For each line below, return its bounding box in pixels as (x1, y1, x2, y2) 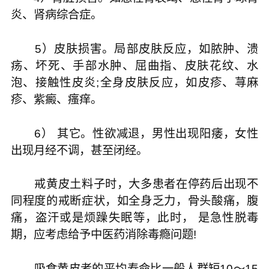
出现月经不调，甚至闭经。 (10, 144, 148, 157)
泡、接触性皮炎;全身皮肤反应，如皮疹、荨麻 (10, 76, 259, 89)
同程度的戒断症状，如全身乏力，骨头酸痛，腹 (10, 195, 259, 208)
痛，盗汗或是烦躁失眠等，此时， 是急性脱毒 (10, 211, 259, 225)
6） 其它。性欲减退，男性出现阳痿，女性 (10, 127, 259, 140)
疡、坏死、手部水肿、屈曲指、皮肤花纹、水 (10, 59, 259, 72)
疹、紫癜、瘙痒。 (10, 92, 102, 106)
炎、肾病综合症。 (10, 8, 102, 21)
